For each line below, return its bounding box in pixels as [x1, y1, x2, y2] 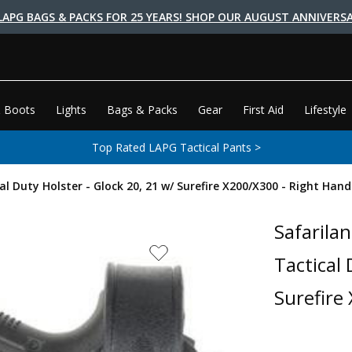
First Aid [243, 102, 284, 117]
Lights [56, 102, 87, 117]
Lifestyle [304, 102, 347, 117]
